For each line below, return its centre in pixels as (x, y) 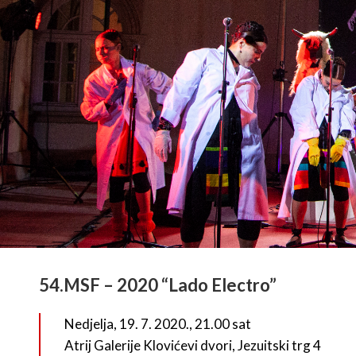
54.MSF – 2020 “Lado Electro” (157, 285)
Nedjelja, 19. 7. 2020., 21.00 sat (157, 324)
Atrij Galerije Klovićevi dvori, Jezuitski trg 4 (192, 345)
